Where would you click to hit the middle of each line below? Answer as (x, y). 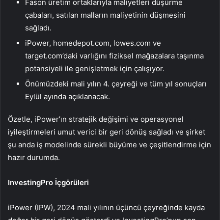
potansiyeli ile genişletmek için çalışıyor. (95, 69)
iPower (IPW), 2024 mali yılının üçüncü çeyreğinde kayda (106, 208)
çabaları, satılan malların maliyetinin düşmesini (105, 15)
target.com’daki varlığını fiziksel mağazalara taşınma (114, 56)
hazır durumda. (34, 158)
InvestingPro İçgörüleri (48, 183)
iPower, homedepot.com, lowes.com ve (93, 43)
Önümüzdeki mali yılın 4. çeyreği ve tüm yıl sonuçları (116, 84)
